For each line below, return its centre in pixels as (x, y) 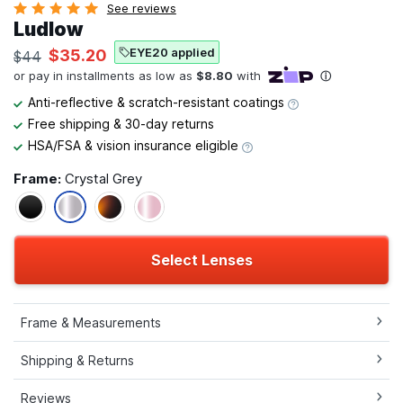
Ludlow (48, 30)
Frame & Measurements (91, 323)
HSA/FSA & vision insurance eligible (135, 146)
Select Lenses (201, 260)
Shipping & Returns (77, 361)
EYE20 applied (172, 53)
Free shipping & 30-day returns (121, 124)
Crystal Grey (103, 179)
